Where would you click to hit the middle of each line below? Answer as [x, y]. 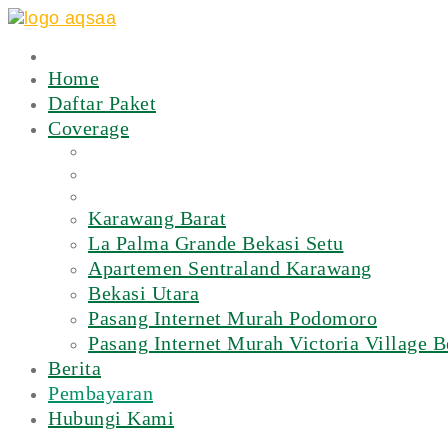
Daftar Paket [102, 103]
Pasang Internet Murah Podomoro [232, 318]
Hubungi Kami [111, 418]
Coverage [88, 128]
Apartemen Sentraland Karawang [230, 268]
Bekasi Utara [143, 293]
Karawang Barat [157, 218]
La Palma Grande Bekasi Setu [216, 243]
